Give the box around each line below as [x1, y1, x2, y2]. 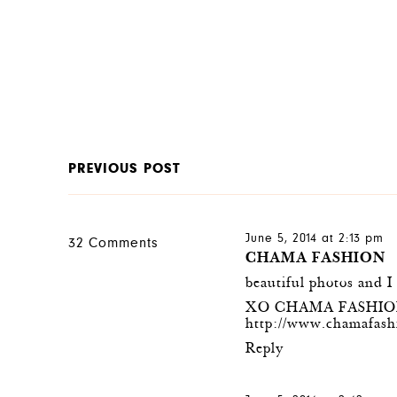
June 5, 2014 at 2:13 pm [245, 231, 385, 246]
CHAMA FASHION [245, 250, 386, 268]
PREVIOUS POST [68, 161, 182, 179]
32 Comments [68, 235, 160, 253]
